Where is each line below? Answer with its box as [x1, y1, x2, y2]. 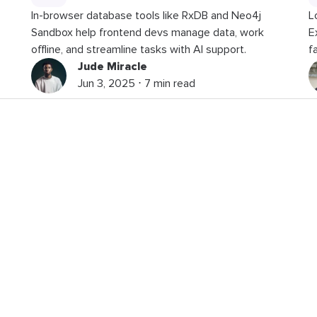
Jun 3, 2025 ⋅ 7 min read [78, 77, 196, 89]
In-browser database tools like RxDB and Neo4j [31, 9, 262, 21]
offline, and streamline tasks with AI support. [31, 43, 247, 55]
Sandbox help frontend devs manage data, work [31, 26, 265, 38]
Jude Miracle [78, 59, 148, 74]
